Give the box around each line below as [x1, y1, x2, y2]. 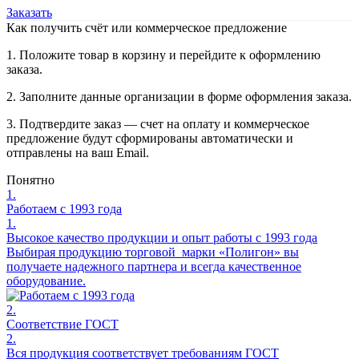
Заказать [6, 6, 52, 20]
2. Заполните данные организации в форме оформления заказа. [6, 90, 352, 104]
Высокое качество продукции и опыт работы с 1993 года [6, 231, 317, 245]
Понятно [6, 173, 54, 188]
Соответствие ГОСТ [6, 317, 119, 332]
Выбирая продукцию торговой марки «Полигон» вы [6, 245, 299, 260]
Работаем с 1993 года [6, 202, 122, 216]
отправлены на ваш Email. [6, 146, 149, 160]
